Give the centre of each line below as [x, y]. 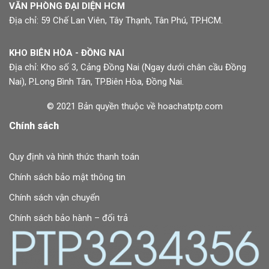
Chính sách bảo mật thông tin [67, 177]
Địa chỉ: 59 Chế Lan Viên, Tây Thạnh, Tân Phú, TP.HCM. [116, 21]
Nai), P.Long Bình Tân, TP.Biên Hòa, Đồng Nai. [96, 82]
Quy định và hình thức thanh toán [74, 157]
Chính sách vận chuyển [54, 198]
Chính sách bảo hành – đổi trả [68, 218]
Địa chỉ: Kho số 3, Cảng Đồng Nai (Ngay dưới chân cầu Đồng [128, 68]
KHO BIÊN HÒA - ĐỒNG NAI [67, 53]
